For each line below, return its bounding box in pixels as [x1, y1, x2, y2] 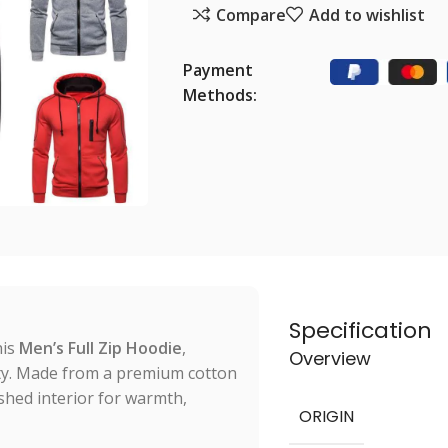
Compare [215, 3, 286, 26]
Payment [183, 59, 253, 81]
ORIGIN [299, 405, 355, 428]
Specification [289, 315, 433, 346]
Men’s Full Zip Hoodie [19, 337, 182, 359]
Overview [289, 346, 372, 371]
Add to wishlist [308, 3, 425, 26]
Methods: [183, 84, 257, 106]
